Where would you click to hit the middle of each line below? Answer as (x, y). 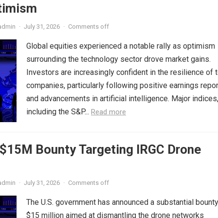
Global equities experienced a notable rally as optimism (121, 46)
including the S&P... (59, 112)
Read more (109, 112)
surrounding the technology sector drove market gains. (118, 59)
